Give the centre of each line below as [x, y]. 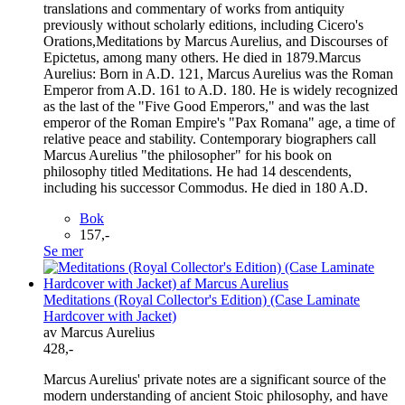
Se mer [63, 250]
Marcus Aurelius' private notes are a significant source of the [215, 379]
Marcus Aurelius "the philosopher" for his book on [188, 155]
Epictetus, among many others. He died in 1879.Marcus [202, 57]
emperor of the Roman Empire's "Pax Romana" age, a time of [219, 122]
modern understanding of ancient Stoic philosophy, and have [216, 395]
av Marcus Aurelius [99, 332]
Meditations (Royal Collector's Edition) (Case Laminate [202, 299]
